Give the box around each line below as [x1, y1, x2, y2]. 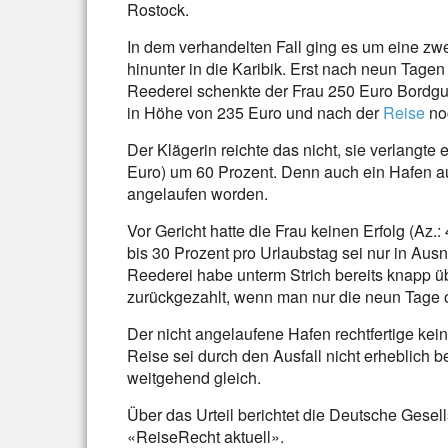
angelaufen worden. [127, 182, 268, 205]
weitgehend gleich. [127, 366, 261, 389]
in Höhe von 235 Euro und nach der [127, 101, 383, 124]
